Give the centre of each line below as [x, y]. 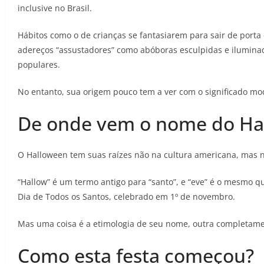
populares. [39, 65]
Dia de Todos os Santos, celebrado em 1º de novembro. [126, 197]
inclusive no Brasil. [55, 8]
